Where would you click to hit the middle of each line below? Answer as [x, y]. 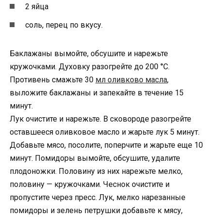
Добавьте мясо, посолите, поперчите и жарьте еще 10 [106, 145]
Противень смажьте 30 [53, 80]
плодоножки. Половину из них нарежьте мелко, [96, 171]
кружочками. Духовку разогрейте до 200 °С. [90, 67]
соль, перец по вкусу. [65, 25]
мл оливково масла [131, 80]
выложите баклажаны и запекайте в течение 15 [97, 93]
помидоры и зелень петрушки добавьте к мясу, [96, 211]
